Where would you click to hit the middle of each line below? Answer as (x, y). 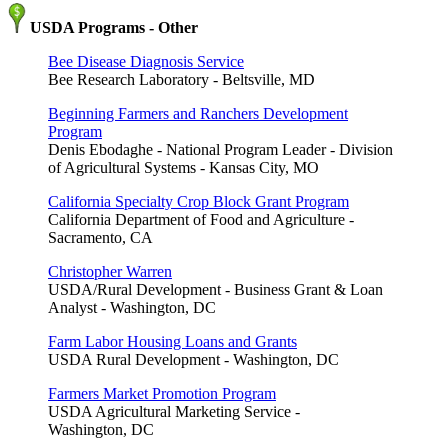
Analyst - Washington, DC (132, 307)
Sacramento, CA (100, 237)
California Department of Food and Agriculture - (201, 219)
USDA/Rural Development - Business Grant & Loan (215, 289)
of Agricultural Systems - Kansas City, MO (183, 167)
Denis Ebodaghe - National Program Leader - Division (220, 149)
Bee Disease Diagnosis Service (146, 61)
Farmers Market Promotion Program (162, 393)
